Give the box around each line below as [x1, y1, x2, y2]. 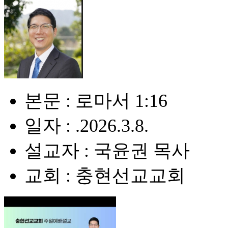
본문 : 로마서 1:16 [24, 91, 167, 111]
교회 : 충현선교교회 [24, 165, 185, 186]
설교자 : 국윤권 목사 [24, 140, 190, 161]
